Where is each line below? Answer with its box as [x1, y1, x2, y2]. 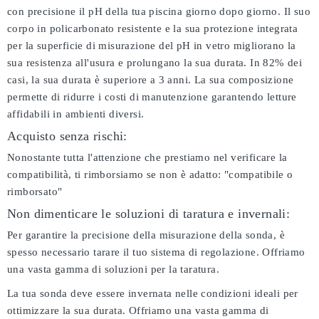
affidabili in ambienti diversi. [7, 108, 145, 120]
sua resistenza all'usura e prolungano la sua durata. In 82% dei [7, 57, 303, 68]
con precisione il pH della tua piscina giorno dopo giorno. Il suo [7, 6, 310, 17]
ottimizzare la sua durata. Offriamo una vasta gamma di [7, 305, 269, 316]
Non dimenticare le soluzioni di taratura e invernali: [7, 206, 291, 221]
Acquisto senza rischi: [7, 129, 127, 143]
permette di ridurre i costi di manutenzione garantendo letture [7, 91, 297, 103]
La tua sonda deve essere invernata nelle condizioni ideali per [7, 288, 298, 299]
